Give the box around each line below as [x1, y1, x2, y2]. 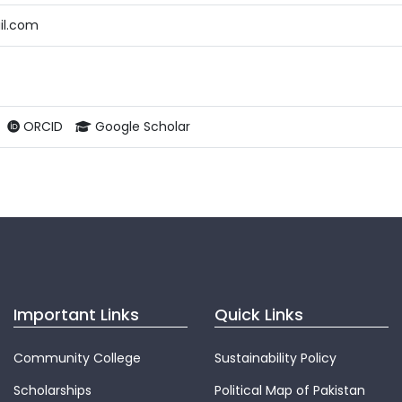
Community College [13, 349, 141, 368]
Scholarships [13, 381, 92, 400]
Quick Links [214, 303, 303, 326]
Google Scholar [92, 118, 190, 135]
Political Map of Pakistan [214, 381, 365, 400]
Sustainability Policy [214, 349, 336, 368]
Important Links [13, 303, 139, 326]
